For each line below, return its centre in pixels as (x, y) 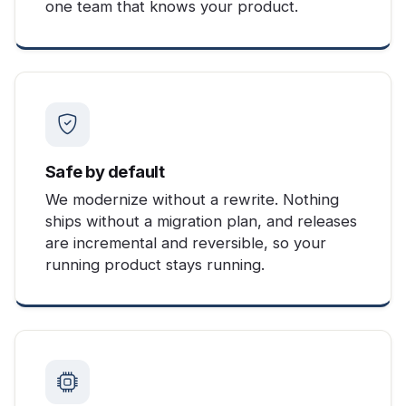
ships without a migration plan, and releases (201, 221)
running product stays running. (155, 264)
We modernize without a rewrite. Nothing (192, 199)
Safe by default (105, 171)
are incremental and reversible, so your (185, 242)
